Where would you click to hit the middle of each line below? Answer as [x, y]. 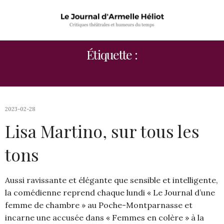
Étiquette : [112, 54]
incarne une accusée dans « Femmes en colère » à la [104, 218]
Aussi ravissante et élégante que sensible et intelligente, [111, 180]
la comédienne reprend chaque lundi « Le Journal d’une [110, 193]
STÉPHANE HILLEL [112, 72]
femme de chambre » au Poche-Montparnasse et [99, 205]
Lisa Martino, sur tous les [102, 131]
